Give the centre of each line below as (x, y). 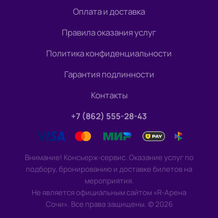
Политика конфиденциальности (109, 54)
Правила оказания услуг (109, 33)
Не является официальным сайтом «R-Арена (109, 193)
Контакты (109, 95)
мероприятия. (109, 181)
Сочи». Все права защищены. (96, 204)
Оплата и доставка (109, 12)
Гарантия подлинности (109, 74)
